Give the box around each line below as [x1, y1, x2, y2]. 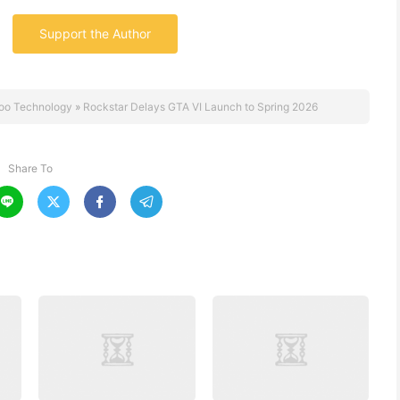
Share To [8, 162, 53, 175]
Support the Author [39, 26, 151, 41]
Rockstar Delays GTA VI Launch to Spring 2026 [83, 100, 318, 113]
